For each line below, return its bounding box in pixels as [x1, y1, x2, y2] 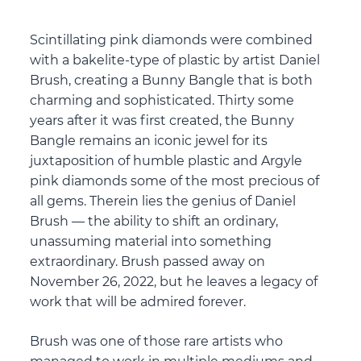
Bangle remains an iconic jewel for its [30, 133, 268, 149]
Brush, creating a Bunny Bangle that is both [30, 73, 313, 89]
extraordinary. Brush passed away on [30, 254, 266, 270]
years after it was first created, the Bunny [30, 113, 295, 129]
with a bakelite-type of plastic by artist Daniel [30, 52, 321, 68]
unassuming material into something [30, 234, 272, 250]
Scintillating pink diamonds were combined [30, 32, 313, 48]
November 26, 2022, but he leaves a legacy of [30, 274, 318, 290]
